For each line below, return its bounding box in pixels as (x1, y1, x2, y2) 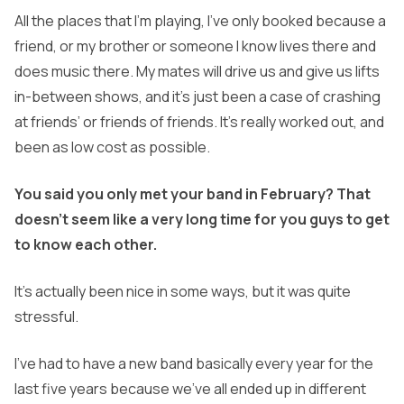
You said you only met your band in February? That (14, 184, 371, 205)
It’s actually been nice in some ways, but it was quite (14, 281, 351, 302)
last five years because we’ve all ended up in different (14, 379, 366, 399)
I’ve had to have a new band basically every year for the (14, 353, 373, 374)
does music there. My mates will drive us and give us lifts (14, 61, 380, 82)
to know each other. (14, 234, 157, 255)
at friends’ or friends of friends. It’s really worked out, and (14, 112, 384, 133)
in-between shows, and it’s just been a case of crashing (14, 87, 381, 107)
